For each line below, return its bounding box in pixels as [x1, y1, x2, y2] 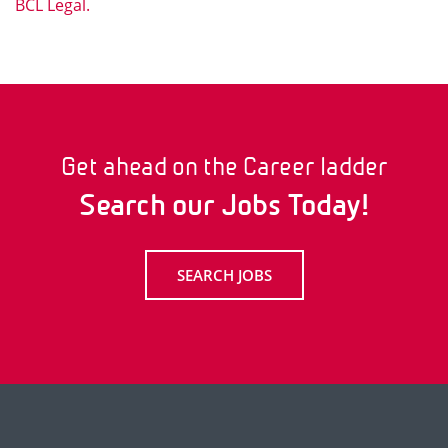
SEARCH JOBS [176, 264, 272, 285]
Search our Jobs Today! [79, 188, 369, 222]
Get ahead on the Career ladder [60, 151, 388, 181]
